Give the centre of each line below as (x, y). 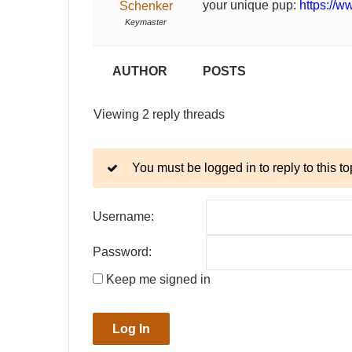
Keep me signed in (158, 279)
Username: (123, 216)
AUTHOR (140, 71)
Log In (131, 329)
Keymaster (146, 22)
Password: (122, 252)
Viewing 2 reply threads (159, 114)
